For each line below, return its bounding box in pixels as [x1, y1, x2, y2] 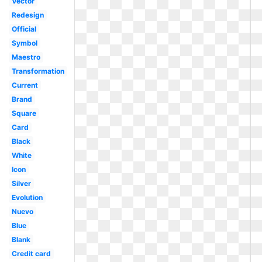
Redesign [11, 11, 44, 19]
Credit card [11, 249, 51, 258]
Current [11, 81, 38, 89]
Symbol [11, 39, 37, 47]
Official [11, 25, 36, 33]
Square [11, 109, 36, 118]
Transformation [11, 67, 64, 75]
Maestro [11, 53, 40, 61]
